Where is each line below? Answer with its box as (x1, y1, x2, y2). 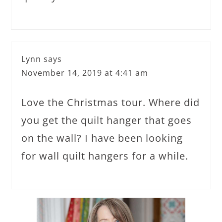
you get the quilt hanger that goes (21, 113, 192, 127)
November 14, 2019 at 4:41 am (21, 67, 149, 78)
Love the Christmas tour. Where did (21, 96, 200, 109)
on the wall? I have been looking (21, 131, 183, 145)
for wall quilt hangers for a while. (21, 149, 189, 163)
